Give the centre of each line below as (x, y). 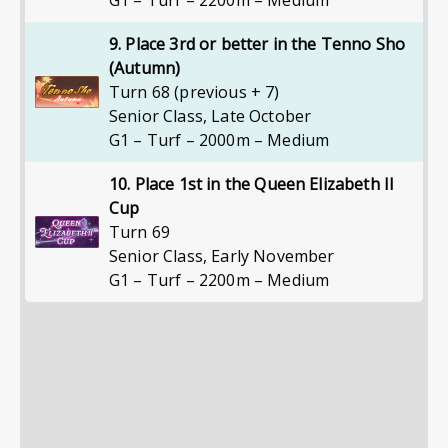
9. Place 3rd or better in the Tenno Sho (257, 44)
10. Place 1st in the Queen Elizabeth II (252, 184)
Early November (273, 256)
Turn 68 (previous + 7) (194, 92)
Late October (261, 116)
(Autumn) (145, 68)
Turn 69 (140, 232)
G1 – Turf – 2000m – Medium (219, 140)
